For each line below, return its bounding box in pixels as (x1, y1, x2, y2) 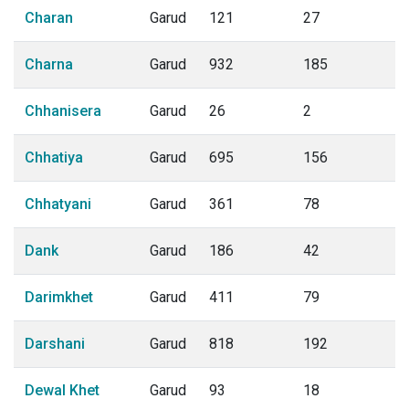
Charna (25, 56, 73, 73)
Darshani (25, 335, 85, 352)
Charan (25, 9, 73, 26)
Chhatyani (25, 195, 91, 213)
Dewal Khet (25, 382, 100, 399)
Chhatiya (25, 149, 83, 166)
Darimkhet (25, 288, 93, 306)
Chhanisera (25, 102, 101, 120)
